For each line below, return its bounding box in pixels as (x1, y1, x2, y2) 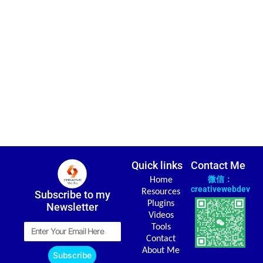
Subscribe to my (34, 188, 110, 201)
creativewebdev (190, 184, 250, 194)
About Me (142, 246, 180, 256)
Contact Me (190, 159, 245, 172)
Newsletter (46, 201, 99, 214)
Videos (148, 211, 174, 221)
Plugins (147, 199, 175, 209)
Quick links (131, 159, 183, 172)
